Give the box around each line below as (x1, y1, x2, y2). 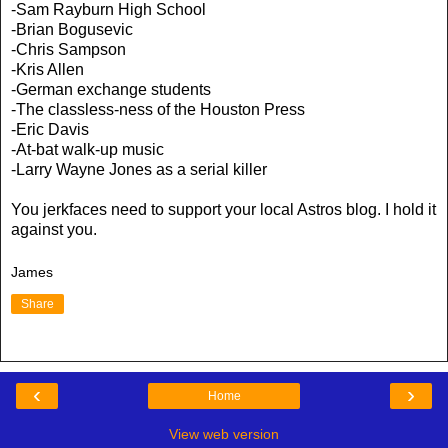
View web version (169, 426, 279, 443)
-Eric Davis (11, 120, 89, 138)
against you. (11, 220, 97, 238)
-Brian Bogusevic (11, 20, 133, 38)
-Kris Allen (11, 60, 84, 78)
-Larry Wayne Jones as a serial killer (11, 160, 267, 178)
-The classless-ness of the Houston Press (11, 100, 305, 118)
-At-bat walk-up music (11, 140, 164, 158)
